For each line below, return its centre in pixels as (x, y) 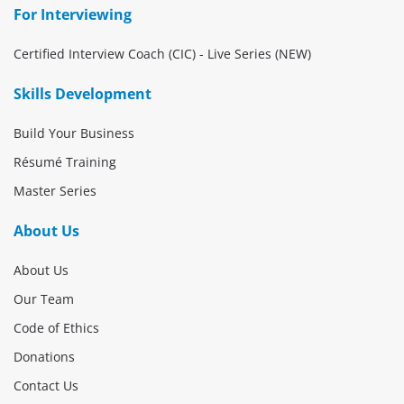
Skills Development (83, 93)
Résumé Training (65, 161)
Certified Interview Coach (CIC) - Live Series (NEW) (162, 53)
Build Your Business (74, 133)
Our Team (44, 298)
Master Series (55, 190)
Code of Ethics (56, 327)
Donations (44, 356)
